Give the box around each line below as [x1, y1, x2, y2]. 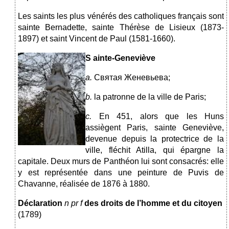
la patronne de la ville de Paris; [94, 93, 206, 102]
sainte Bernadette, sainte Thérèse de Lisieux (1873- [18, 23, 224, 32]
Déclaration [18, 199, 64, 208]
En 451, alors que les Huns [99, 112, 224, 121]
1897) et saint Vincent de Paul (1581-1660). [18, 34, 175, 43]
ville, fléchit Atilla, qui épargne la [85, 146, 224, 155]
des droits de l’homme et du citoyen [82, 199, 222, 208]
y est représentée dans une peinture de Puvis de [18, 168, 224, 177]
